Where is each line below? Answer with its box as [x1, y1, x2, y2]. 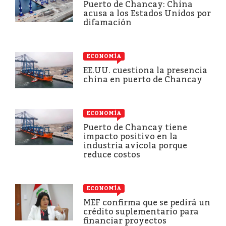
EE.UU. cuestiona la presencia [83, 65, 207, 75]
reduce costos [83, 149, 140, 159]
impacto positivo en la [83, 131, 178, 141]
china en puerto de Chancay [83, 74, 202, 84]
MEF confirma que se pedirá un [83, 197, 210, 207]
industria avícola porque [83, 140, 187, 150]
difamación [83, 17, 132, 27]
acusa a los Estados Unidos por [83, 8, 211, 18]
